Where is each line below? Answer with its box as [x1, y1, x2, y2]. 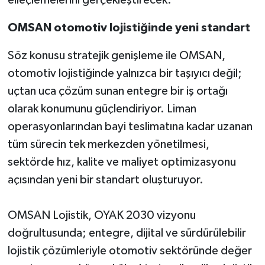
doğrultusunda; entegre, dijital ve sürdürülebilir [7, 227, 246, 239]
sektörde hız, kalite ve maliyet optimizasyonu [7, 156, 236, 168]
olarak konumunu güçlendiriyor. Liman [7, 102, 196, 115]
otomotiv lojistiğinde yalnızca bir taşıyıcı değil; [7, 67, 242, 79]
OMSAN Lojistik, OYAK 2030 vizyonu [7, 209, 196, 221]
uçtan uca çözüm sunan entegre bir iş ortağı [7, 85, 228, 97]
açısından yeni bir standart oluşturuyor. [7, 173, 203, 186]
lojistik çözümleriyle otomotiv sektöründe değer [7, 244, 252, 257]
